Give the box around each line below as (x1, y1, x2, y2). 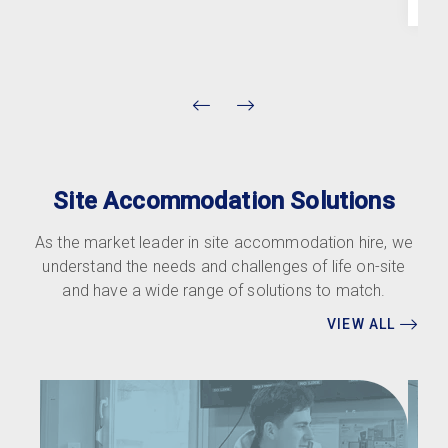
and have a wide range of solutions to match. (62, 281, 386, 301)
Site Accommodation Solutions (53, 187, 395, 216)
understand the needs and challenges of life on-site (42, 257, 406, 277)
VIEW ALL (326, 316, 400, 333)
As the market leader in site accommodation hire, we (34, 233, 414, 253)
